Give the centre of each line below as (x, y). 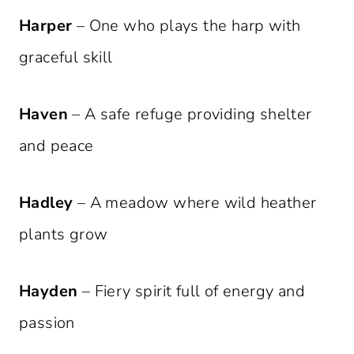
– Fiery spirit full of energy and (192, 292)
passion (47, 323)
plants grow (64, 235)
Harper (46, 26)
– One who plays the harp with (186, 26)
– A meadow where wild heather (195, 203)
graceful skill (66, 58)
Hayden (49, 292)
